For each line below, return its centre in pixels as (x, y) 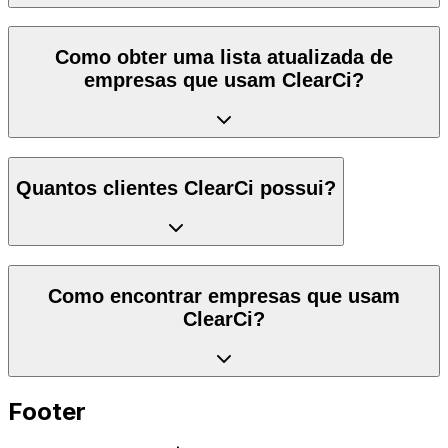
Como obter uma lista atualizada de (224, 56)
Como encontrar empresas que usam (224, 295)
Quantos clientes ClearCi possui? (176, 187)
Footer (47, 412)
